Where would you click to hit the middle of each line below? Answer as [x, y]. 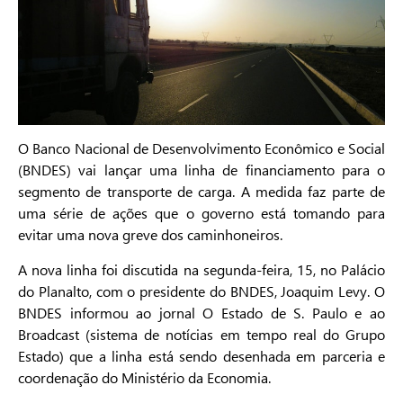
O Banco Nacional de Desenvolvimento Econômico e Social [201, 148]
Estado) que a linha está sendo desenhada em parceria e [201, 355]
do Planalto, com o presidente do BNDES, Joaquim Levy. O [201, 291]
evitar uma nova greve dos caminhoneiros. [150, 235]
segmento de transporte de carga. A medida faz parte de [201, 192]
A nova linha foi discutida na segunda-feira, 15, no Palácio [201, 269]
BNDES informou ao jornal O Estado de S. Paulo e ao [201, 312]
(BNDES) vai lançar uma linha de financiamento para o [201, 170]
